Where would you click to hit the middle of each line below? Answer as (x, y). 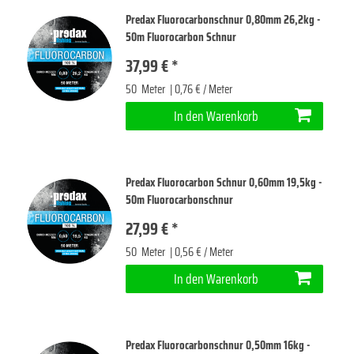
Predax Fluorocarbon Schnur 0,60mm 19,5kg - (224, 183)
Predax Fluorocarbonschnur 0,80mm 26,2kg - (223, 20)
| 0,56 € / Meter (201, 252)
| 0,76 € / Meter (200, 89)
